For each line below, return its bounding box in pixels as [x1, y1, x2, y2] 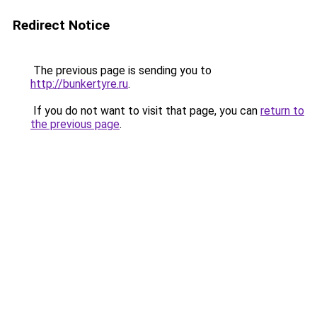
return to [260, 104, 304, 117]
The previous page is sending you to [30, 64, 212, 77]
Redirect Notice [13, 17, 110, 33]
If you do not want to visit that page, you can [30, 104, 260, 117]
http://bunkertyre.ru [30, 77, 128, 91]
